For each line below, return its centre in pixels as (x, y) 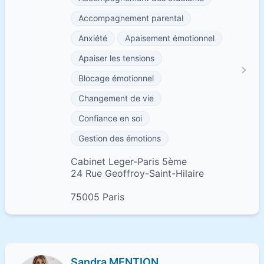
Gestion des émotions (120, 138)
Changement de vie (116, 98)
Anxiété (93, 38)
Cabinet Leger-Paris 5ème (129, 161)
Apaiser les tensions (116, 58)
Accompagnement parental (131, 18)
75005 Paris (98, 197)
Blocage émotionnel (116, 78)
